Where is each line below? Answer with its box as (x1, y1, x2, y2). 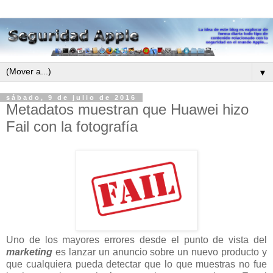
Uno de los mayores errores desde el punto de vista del (6, 234, 267, 245)
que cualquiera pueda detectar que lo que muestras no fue (6, 258, 267, 269)
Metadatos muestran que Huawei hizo (6, 101, 249, 118)
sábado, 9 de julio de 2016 (6, 94, 136, 102)
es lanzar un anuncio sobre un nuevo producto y (52, 246, 267, 257)
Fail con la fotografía (6, 118, 138, 135)
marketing (6, 246, 52, 257)
